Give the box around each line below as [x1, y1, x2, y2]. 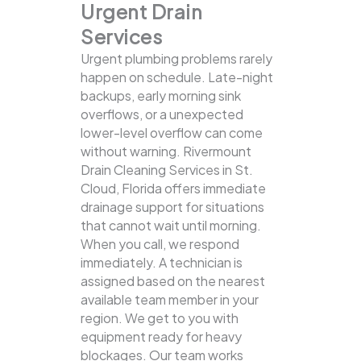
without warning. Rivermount [81, 143, 251, 160]
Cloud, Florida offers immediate [81, 180, 266, 197]
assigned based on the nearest [81, 272, 265, 290]
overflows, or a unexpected [81, 106, 243, 123]
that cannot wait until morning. [81, 217, 261, 234]
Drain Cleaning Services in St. [81, 161, 253, 179]
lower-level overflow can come [81, 124, 263, 142]
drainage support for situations [81, 198, 264, 216]
